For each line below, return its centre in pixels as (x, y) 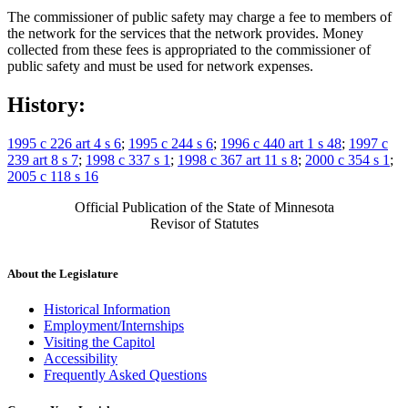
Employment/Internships (114, 326)
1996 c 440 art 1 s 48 (281, 143)
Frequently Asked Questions (125, 375)
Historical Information (107, 310)
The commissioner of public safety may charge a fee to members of (199, 16)
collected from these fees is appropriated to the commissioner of (189, 49)
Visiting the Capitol (99, 342)
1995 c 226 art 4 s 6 (64, 143)
